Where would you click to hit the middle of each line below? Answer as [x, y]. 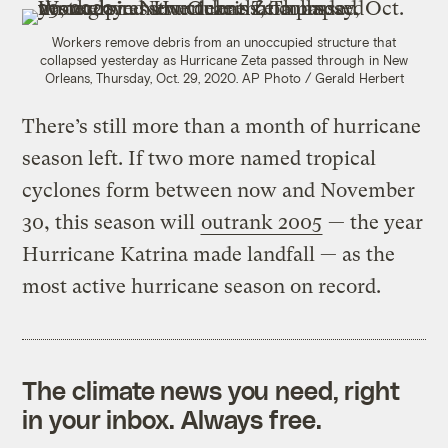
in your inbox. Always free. [172, 419]
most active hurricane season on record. [202, 287]
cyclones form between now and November [219, 191]
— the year [373, 223]
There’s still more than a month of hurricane [222, 127]
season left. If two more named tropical [199, 159]
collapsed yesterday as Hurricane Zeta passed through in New [224, 60]
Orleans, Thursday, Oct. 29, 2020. [143, 78]
